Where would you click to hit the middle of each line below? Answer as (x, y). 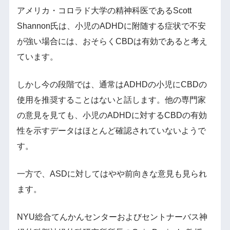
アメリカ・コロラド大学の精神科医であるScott (104, 10)
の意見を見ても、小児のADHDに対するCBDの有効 (112, 115)
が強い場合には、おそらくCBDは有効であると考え (112, 41)
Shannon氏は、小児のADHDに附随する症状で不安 (111, 26)
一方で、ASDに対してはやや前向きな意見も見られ (112, 174)
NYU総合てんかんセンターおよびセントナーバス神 (112, 217)
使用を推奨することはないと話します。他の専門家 (111, 100)
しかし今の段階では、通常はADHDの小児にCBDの (112, 84)
